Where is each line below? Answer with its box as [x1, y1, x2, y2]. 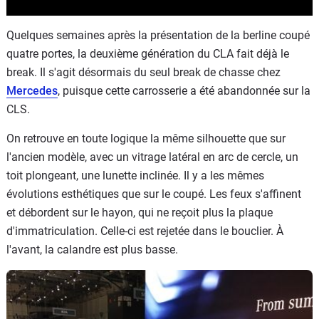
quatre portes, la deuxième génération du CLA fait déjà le [6, 46, 289, 61]
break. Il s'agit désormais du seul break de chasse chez [6, 65, 281, 79]
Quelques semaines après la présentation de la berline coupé [6, 28, 310, 42]
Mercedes [6, 83, 58, 98]
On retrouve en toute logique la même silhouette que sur [6, 131, 286, 145]
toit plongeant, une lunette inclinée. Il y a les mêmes [6, 168, 264, 182]
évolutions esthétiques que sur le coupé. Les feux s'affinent [6, 187, 301, 201]
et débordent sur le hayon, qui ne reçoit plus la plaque [6, 205, 273, 219]
